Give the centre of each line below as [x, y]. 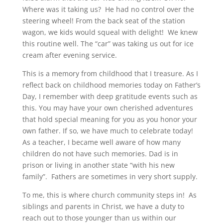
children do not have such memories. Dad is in [100, 154]
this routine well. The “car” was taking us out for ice [108, 44]
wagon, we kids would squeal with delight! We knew [110, 32]
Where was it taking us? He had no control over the [108, 9]
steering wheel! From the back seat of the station [104, 21]
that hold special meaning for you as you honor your [110, 119]
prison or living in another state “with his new [98, 165]
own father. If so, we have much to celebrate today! [109, 131]
